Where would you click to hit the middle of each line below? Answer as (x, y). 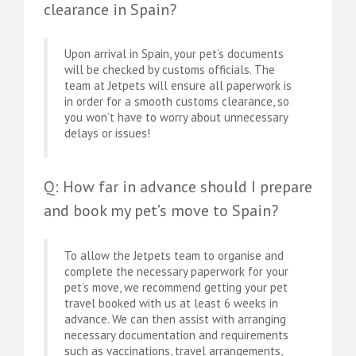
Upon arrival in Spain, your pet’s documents (174, 54)
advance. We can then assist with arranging (175, 319)
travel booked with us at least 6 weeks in (171, 303)
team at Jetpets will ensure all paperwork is (178, 86)
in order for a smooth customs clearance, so (177, 102)
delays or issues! (107, 133)
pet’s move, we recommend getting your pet (176, 287)
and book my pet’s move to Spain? (161, 211)
